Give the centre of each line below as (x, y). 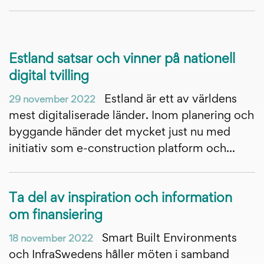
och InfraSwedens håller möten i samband (119, 255)
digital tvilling (49, 77)
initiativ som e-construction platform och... (122, 149)
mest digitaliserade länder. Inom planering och (131, 116)
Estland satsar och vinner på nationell (122, 60)
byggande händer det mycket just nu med (120, 132)
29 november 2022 (52, 100)
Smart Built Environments (168, 238)
